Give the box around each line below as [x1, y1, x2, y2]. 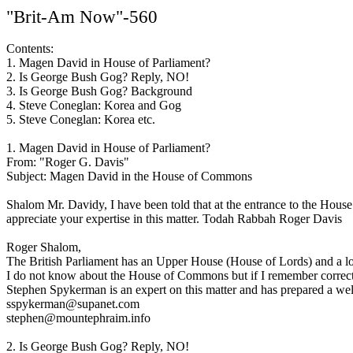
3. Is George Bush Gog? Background [6, 84, 192, 98]
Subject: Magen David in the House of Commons [6, 169, 252, 183]
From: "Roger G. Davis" [6, 155, 129, 169]
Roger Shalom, [6, 240, 81, 254]
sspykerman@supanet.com [6, 297, 139, 310]
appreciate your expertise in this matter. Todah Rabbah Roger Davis [6, 212, 342, 225]
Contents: [6, 42, 54, 55]
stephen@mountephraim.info [6, 311, 150, 325]
